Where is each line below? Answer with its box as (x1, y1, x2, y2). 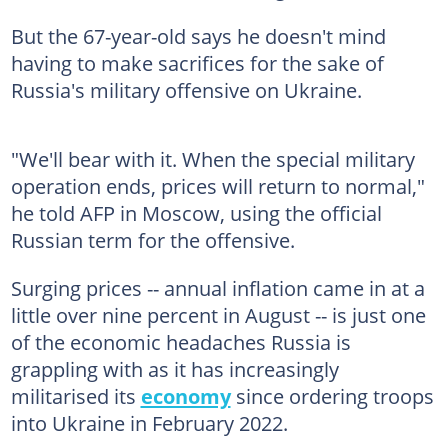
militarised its (10, 381, 141, 410)
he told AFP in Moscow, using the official (10, 198, 382, 227)
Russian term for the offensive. (10, 225, 295, 254)
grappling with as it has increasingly (10, 354, 339, 383)
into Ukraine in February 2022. (10, 408, 288, 437)
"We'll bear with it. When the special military (10, 144, 415, 173)
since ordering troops (230, 381, 434, 410)
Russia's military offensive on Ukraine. (10, 75, 362, 104)
